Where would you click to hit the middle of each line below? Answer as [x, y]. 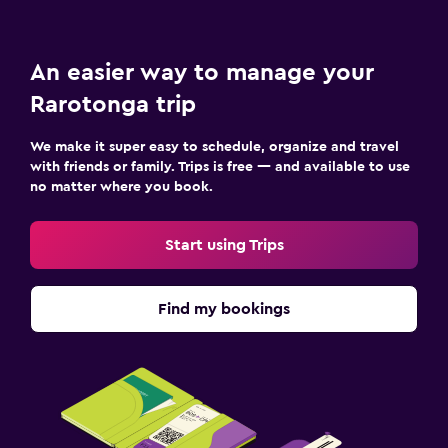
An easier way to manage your [202, 72]
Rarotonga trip [113, 104]
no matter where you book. [121, 186]
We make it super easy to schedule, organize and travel [214, 146]
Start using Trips [224, 244]
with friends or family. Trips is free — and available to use [220, 166]
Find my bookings [224, 308]
